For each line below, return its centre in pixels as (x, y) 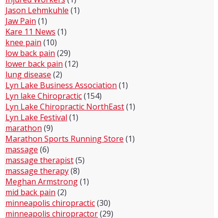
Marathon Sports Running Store (64, 139)
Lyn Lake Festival (36, 117)
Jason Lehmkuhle (37, 10)
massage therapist (39, 160)
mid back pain (30, 192)
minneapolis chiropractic (50, 203)
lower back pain (34, 64)
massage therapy (37, 171)
